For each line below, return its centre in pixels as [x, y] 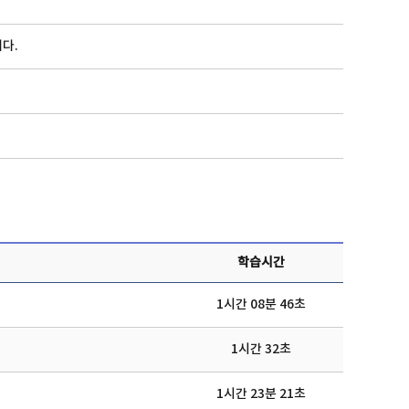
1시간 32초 [261, 349]
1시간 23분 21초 [261, 394]
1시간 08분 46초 [261, 304]
